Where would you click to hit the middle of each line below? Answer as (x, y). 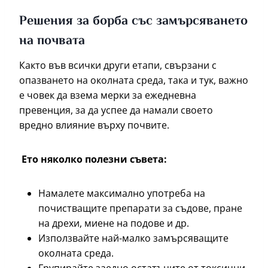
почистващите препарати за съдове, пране (140, 208)
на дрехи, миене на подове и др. (115, 223)
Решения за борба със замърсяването (133, 22)
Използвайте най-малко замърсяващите (133, 238)
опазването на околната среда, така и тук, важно (134, 80)
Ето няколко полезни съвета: (93, 159)
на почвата (52, 42)
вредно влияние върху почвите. (94, 125)
